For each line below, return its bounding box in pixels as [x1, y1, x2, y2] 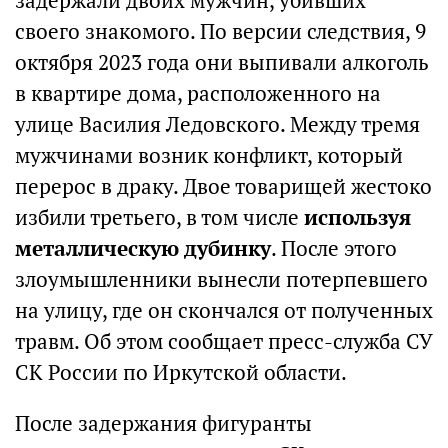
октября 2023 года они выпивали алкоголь [15, 49, 429, 76]
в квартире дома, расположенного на [15, 80, 381, 107]
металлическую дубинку [15, 235, 271, 262]
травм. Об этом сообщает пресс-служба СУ [15, 328, 432, 355]
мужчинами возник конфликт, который [15, 142, 403, 169]
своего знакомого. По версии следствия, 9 [15, 18, 426, 45]
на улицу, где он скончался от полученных [15, 297, 433, 324]
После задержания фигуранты [15, 410, 312, 437]
